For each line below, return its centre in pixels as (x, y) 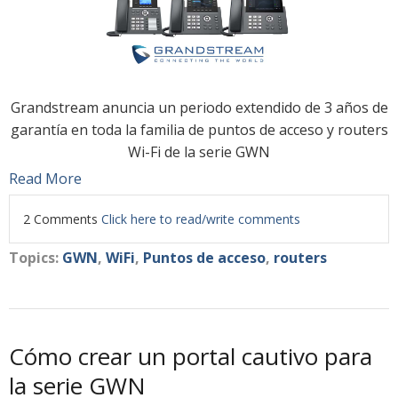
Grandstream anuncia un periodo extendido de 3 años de (199, 107)
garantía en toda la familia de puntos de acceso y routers (199, 129)
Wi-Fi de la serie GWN (199, 151)
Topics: (36, 257)
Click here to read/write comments (201, 219)
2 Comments (62, 219)
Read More (45, 178)
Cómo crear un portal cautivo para (191, 356)
